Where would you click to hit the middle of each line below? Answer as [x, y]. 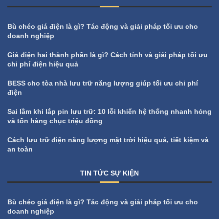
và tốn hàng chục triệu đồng [55, 120]
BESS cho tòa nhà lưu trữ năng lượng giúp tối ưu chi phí [103, 83]
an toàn [20, 149]
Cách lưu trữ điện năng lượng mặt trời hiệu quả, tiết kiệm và [108, 140]
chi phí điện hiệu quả [43, 64]
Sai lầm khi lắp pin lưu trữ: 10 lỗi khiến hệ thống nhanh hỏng [109, 111]
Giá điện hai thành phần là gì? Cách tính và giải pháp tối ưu [108, 55]
